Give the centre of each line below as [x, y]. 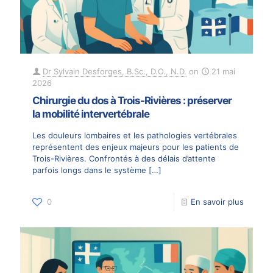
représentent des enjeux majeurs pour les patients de [136, 147]
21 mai [223, 72]
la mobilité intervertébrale [91, 114]
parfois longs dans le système [89, 170]
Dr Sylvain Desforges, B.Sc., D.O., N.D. [115, 72]
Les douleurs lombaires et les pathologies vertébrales [135, 136]
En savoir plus [217, 202]
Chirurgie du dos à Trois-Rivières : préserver [132, 101]
